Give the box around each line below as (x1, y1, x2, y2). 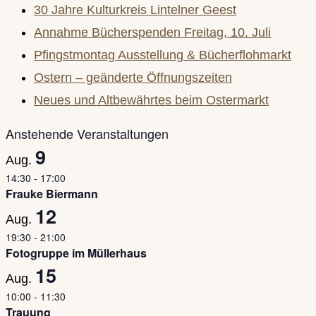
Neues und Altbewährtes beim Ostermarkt (34, 93, 269, 108)
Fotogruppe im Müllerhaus (6, 245, 147, 262)
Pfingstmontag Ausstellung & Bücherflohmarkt (34, 48, 291, 63)
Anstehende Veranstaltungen (6, 124, 169, 143)
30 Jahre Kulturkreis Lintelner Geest (34, 3, 236, 18)
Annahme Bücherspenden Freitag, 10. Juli (34, 25, 271, 40)
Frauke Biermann (6, 186, 98, 202)
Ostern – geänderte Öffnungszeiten (34, 71, 232, 85)
